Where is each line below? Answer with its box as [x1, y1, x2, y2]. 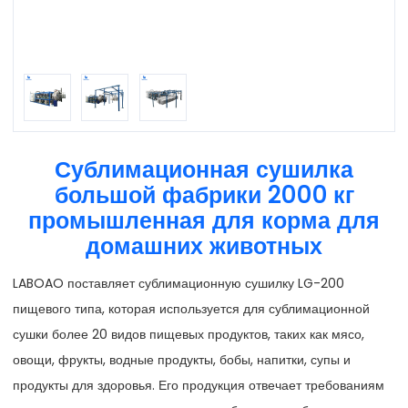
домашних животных [86, 230, 322, 263]
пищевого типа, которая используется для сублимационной [13, 299, 370, 318]
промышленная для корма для [28, 205, 380, 238]
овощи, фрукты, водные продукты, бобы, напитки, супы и [13, 350, 351, 369]
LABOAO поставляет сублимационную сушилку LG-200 [13, 273, 344, 292]
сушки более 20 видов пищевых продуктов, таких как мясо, [13, 324, 364, 343]
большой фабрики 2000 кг [54, 179, 354, 212]
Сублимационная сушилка [55, 154, 353, 187]
